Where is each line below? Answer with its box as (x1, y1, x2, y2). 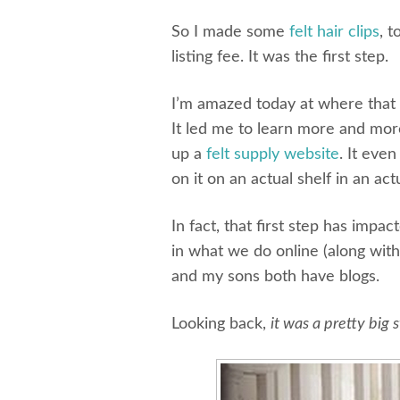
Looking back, (171, 316, 271, 332)
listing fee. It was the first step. (171, 49, 388, 65)
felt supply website (206, 146, 339, 162)
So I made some (171, 24, 289, 40)
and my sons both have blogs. (171, 269, 379, 285)
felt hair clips (289, 24, 379, 40)
